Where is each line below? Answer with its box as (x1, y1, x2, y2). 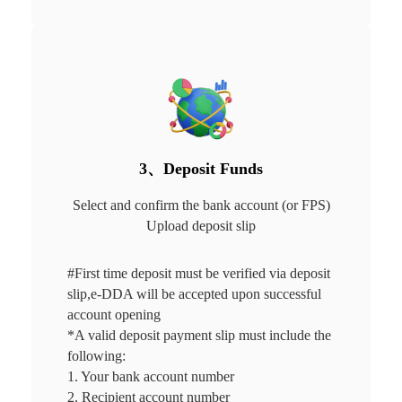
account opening (66, 306, 164, 322)
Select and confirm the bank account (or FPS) (72, 197, 330, 213)
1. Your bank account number (66, 368, 234, 384)
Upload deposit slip (146, 217, 256, 233)
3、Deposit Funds (139, 159, 263, 178)
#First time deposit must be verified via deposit (66, 265, 334, 281)
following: (66, 347, 126, 363)
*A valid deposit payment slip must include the (66, 327, 335, 343)
